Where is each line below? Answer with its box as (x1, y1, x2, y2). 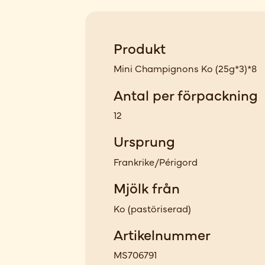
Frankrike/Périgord (114, 154, 198, 168)
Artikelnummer (114, 224, 211, 244)
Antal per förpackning (114, 84, 258, 104)
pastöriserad (131, 201, 188, 215)
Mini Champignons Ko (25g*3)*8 (114, 62, 257, 75)
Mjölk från (114, 177, 180, 198)
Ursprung (114, 131, 175, 151)
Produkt (114, 37, 166, 57)
